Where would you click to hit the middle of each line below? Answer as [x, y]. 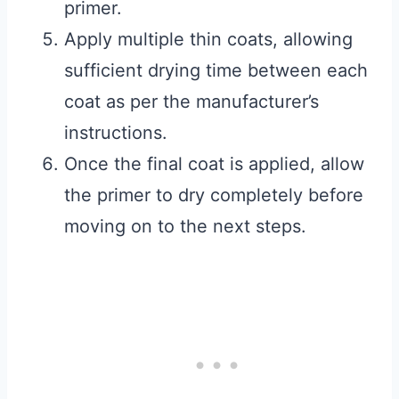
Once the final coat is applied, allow [214, 164]
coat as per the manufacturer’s [191, 102]
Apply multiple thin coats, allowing [208, 40]
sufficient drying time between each [216, 71]
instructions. [116, 133]
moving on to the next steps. [185, 227]
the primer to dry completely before [214, 195]
